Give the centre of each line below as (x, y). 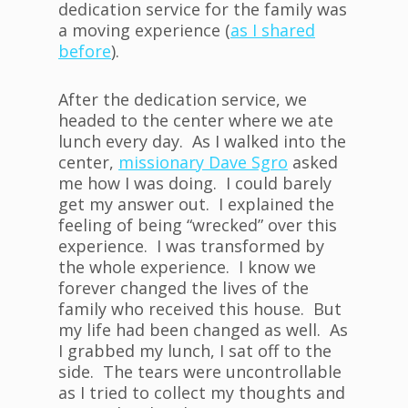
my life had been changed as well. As (203, 330)
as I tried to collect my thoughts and (202, 393)
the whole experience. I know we (187, 267)
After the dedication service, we (183, 100)
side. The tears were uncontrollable (200, 372)
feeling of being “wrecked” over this (198, 225)
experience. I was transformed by (191, 246)
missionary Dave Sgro (203, 163)
